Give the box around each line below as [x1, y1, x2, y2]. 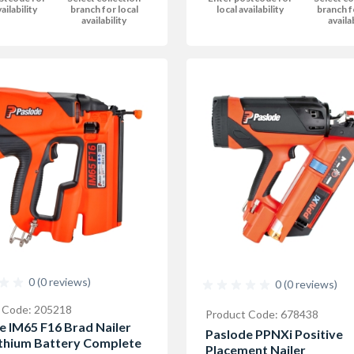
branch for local [70, 3, 138, 15]
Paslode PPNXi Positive [205, 326, 343, 341]
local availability [216, 2, 284, 15]
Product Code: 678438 [205, 307, 318, 321]
